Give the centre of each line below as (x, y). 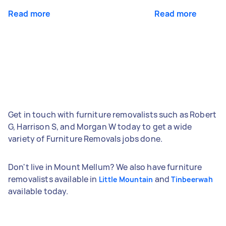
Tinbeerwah (192, 179)
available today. (38, 191)
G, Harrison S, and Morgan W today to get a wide (100, 126)
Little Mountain (126, 179)
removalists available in (53, 179)
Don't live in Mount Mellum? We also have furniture (105, 167)
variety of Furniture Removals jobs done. (85, 138)
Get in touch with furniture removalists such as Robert (112, 114)
